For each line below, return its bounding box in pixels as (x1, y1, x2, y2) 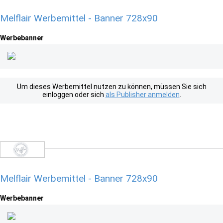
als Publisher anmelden (105, 91, 180, 99)
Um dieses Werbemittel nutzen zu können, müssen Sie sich (16, 83, 207, 91)
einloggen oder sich (42, 91, 106, 99)
